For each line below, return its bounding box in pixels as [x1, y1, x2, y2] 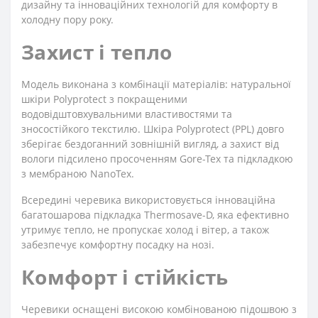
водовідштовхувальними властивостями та [21, 107, 232, 121]
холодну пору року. [21, 13, 114, 26]
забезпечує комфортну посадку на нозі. [21, 238, 214, 251]
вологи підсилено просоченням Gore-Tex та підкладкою [21, 152, 293, 165]
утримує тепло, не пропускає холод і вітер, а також [21, 223, 269, 236]
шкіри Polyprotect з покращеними [21, 92, 187, 106]
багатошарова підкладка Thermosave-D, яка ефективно [21, 208, 289, 221]
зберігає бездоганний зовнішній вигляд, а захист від [21, 137, 279, 150]
